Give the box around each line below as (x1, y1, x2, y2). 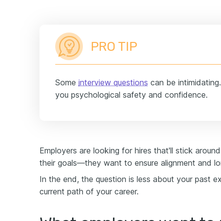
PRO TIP (91, 38, 137, 54)
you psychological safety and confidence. (55, 90, 208, 100)
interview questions (78, 77, 148, 87)
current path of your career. (39, 186, 139, 196)
